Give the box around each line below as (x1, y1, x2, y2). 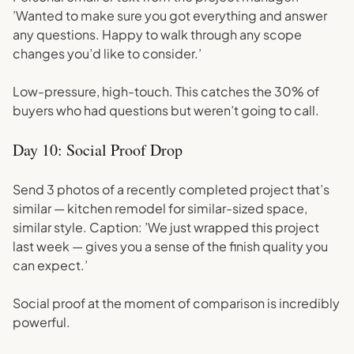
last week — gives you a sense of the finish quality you (13, 238, 328, 254)
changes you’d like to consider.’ (13, 45, 201, 62)
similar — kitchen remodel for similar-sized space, (13, 200, 307, 217)
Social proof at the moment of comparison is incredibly (13, 295, 340, 311)
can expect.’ (13, 257, 88, 273)
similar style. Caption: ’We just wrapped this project (13, 219, 319, 235)
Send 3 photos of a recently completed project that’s (13, 181, 330, 198)
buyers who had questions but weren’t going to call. (13, 102, 319, 119)
